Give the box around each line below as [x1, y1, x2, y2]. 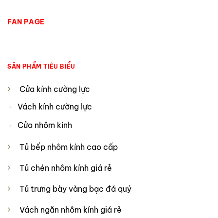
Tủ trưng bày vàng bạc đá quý [19, 183, 131, 194]
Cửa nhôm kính [17, 120, 74, 130]
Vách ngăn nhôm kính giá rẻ [19, 204, 122, 215]
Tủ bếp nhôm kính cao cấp [19, 142, 118, 152]
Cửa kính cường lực [19, 84, 90, 94]
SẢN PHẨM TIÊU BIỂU [7, 63, 75, 71]
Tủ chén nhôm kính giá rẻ [19, 163, 112, 173]
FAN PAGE [7, 18, 45, 27]
